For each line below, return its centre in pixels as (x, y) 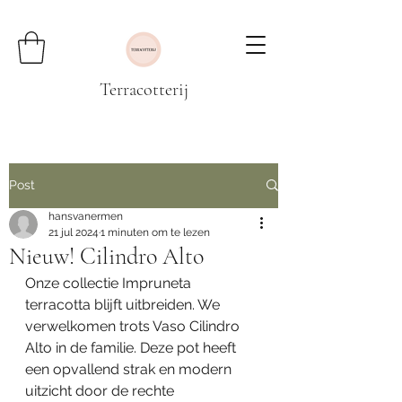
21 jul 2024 (74, 232)
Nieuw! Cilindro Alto (106, 256)
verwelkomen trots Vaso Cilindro (134, 326)
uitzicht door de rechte (101, 390)
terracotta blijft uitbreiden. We (124, 304)
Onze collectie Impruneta (110, 283)
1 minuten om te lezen (155, 232)
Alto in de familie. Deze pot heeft (132, 347)
